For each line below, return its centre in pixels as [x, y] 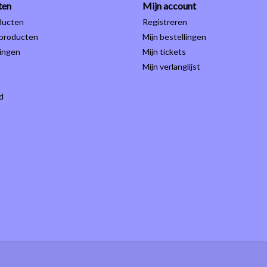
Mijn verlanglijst [171, 67]
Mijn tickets [164, 52]
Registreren [165, 22]
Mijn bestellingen [174, 37]
